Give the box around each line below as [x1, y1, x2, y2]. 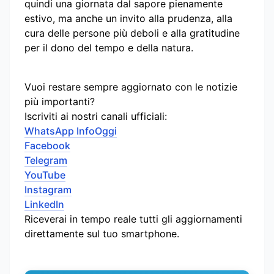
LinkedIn [24, 198, 64, 210]
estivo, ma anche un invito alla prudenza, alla [24, 12, 232, 24]
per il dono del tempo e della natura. [24, 41, 193, 54]
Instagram [24, 183, 72, 196]
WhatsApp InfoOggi [24, 124, 117, 137]
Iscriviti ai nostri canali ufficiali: [24, 109, 167, 122]
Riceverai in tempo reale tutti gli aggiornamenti [24, 212, 242, 225]
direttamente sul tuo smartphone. [24, 227, 179, 240]
